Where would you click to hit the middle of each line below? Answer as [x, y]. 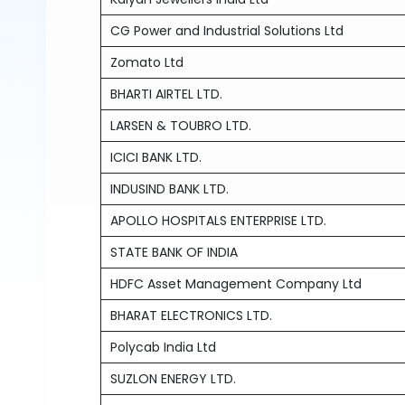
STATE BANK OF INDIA [174, 252]
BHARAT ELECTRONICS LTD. [192, 316]
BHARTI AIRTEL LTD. [167, 94]
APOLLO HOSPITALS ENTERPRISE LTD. [219, 221]
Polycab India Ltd [164, 347]
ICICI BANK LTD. [156, 157]
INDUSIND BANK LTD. [170, 189]
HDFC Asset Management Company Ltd [236, 284]
